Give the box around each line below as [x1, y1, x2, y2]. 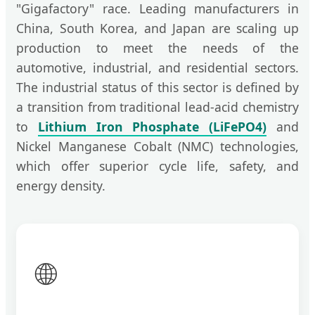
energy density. [16, 177, 105, 195]
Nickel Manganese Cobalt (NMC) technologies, [16, 138, 299, 155]
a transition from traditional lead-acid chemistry [16, 98, 299, 116]
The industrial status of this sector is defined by [16, 79, 299, 96]
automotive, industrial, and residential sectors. [16, 59, 299, 77]
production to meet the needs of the [16, 39, 299, 57]
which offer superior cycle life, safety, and [16, 157, 299, 175]
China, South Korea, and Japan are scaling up [16, 20, 299, 37]
